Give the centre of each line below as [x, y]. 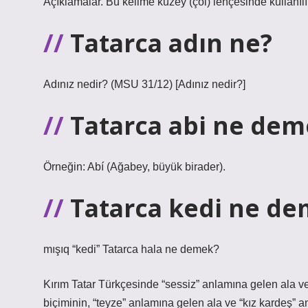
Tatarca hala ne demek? [161, 249]
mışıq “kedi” [73, 249]
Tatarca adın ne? [171, 43]
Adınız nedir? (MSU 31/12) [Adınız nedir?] [144, 84]
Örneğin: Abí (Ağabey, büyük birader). [134, 167]
